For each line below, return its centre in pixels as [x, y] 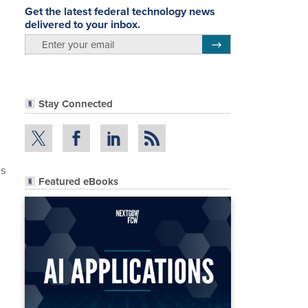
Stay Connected [76, 104]
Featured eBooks [78, 181]
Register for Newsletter [257, 43]
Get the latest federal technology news [120, 11]
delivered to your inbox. [82, 24]
